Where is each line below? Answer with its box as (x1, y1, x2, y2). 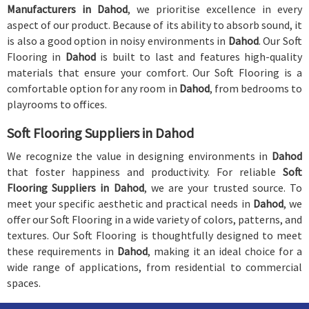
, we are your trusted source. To (143, 181, 303, 195)
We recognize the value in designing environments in (7, 149, 272, 163)
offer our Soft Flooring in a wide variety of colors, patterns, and (7, 212, 302, 226)
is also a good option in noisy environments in (7, 34, 228, 48)
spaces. (7, 276, 41, 290)
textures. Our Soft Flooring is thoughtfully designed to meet (7, 228, 302, 242)
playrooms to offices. (7, 97, 107, 111)
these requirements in (7, 244, 117, 258)
